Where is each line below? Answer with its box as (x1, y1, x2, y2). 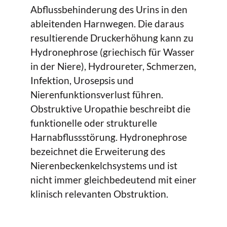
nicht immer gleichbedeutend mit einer (30, 173, 197, 185)
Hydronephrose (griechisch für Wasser (30, 46, 195, 58)
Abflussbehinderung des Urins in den (30, 3, 187, 15)
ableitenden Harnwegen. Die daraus (30, 17, 184, 29)
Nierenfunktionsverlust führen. (30, 88, 163, 100)
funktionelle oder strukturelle (30, 117, 157, 129)
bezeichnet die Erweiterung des (30, 145, 165, 157)
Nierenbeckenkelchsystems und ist (30, 159, 177, 171)
